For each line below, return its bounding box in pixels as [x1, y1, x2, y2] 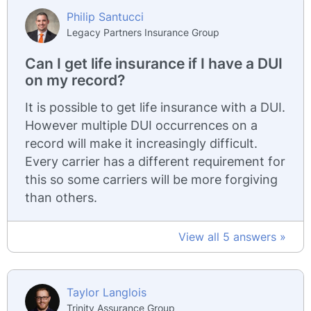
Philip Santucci [67, 10, 144, 24]
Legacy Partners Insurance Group [67, 26, 219, 38]
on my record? [25, 72, 125, 89]
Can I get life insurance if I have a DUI [25, 55, 283, 72]
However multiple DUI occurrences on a [25, 118, 258, 133]
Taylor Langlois [67, 285, 146, 299]
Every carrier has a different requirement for [25, 154, 285, 169]
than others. [25, 190, 97, 205]
